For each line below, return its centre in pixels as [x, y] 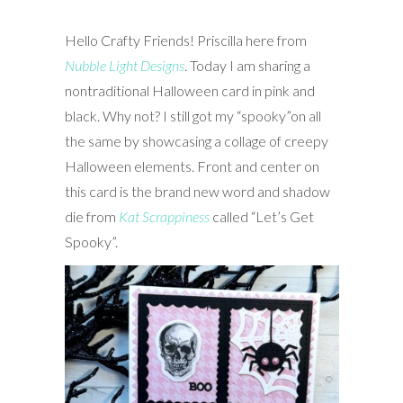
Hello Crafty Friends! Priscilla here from [185, 40]
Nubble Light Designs [124, 65]
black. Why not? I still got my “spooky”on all [193, 115]
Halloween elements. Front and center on [192, 166]
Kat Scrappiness [164, 216]
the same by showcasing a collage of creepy [196, 140]
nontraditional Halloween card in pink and [189, 90]
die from [91, 216]
